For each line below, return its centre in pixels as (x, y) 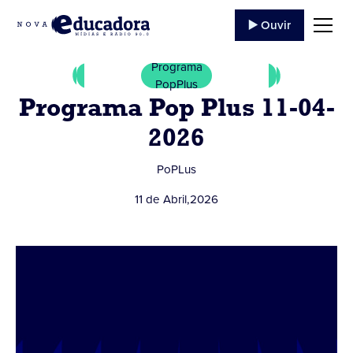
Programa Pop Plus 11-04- (176, 110)
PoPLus (176, 169)
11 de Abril (161, 199)
